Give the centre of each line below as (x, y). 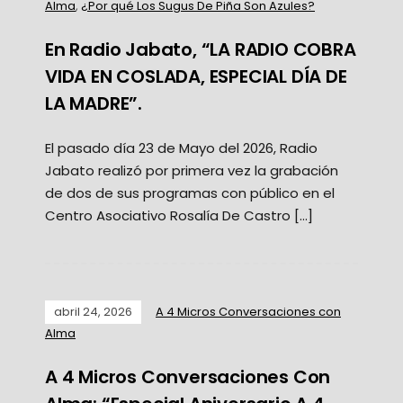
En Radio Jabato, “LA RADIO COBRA (201, 49)
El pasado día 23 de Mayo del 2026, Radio (181, 148)
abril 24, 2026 (93, 311)
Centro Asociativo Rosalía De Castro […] (179, 215)
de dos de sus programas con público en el (190, 193)
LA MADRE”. (94, 103)
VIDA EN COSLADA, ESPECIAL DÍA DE (196, 76)
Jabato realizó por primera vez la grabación (192, 170)
